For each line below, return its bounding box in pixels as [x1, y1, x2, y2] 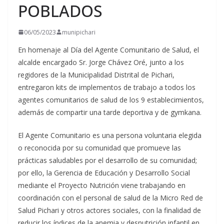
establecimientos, [147, 94, 204, 104]
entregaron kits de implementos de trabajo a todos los [18, 82, 195, 92]
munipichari [62, 27, 95, 36]
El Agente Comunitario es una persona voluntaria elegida [18, 130, 201, 140]
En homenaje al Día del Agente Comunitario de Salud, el [18, 44, 199, 54]
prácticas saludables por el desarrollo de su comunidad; [18, 155, 197, 165]
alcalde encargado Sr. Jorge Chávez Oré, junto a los [18, 57, 184, 67]
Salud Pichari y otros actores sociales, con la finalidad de [18, 205, 201, 215]
